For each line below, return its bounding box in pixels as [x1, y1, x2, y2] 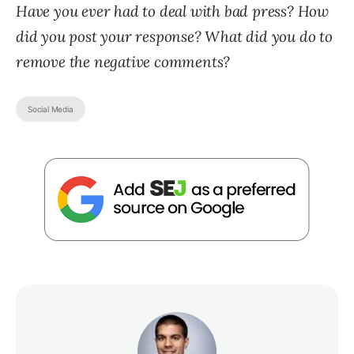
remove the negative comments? [16, 51, 231, 71]
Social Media [28, 104, 73, 114]
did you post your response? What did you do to [16, 26, 333, 46]
